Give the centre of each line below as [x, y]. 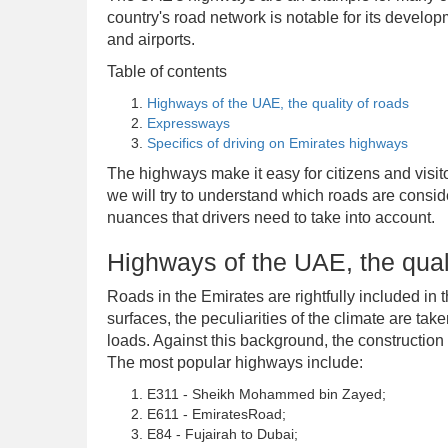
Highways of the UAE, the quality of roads [278, 103]
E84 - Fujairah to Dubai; [222, 434]
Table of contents [167, 71]
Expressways [188, 123]
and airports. [151, 39]
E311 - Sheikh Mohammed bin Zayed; [266, 394]
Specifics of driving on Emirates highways [277, 143]
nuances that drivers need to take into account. [271, 217]
